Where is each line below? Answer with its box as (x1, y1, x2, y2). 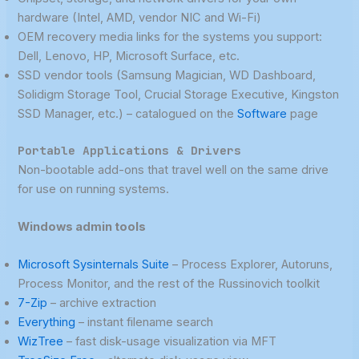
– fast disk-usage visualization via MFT (63, 334, 277, 349)
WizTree (18, 334, 64, 349)
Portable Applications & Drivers (18, 142, 242, 158)
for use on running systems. (18, 181, 170, 196)
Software (237, 106, 288, 121)
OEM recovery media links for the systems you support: (18, 29, 323, 44)
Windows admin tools (18, 219, 147, 234)
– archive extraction (47, 296, 157, 311)
